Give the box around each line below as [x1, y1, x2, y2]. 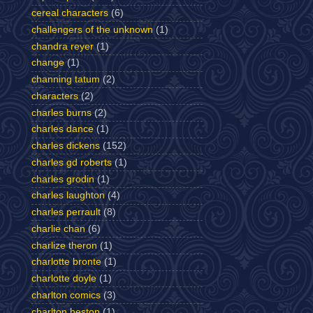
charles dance [31, 124, 94, 135]
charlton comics [31, 289, 101, 300]
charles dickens [31, 140, 100, 151]
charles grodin [31, 173, 94, 184]
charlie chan [31, 223, 85, 234]
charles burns [31, 107, 92, 118]
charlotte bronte [31, 256, 101, 268]
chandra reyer [31, 41, 94, 52]
